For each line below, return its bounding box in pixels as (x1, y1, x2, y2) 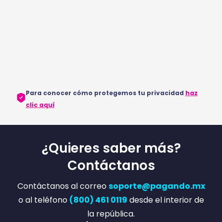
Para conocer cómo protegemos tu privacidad (25, 88, 185, 97)
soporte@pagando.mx (108, 180, 205, 192)
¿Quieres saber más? (41, 139, 181, 157)
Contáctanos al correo (17, 180, 109, 192)
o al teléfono (18, 194, 69, 206)
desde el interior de (127, 194, 204, 206)
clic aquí (25, 100, 55, 109)
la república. (87, 208, 135, 220)
